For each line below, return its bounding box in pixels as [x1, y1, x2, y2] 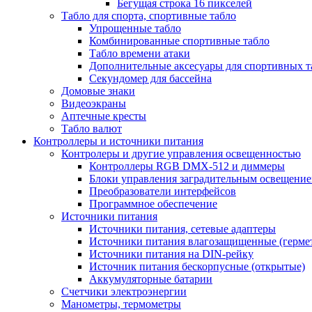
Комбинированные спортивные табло [89, 34, 270, 47]
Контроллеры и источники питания [33, 134, 203, 147]
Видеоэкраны [61, 97, 126, 109]
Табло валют [61, 122, 122, 134]
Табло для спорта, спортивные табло [61, 9, 236, 22]
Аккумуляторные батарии [89, 272, 212, 285]
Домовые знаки [61, 84, 135, 97]
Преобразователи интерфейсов [89, 185, 236, 197]
